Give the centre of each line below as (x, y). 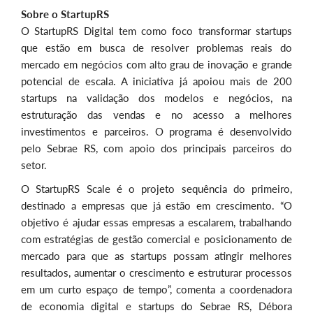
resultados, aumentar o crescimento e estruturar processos (156, 273)
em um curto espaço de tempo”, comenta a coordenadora (156, 290)
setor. (34, 165)
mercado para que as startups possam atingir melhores (156, 256)
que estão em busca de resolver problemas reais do (156, 48)
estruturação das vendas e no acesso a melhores (156, 115)
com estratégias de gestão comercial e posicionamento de (156, 239)
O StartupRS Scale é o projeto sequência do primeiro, (156, 189)
